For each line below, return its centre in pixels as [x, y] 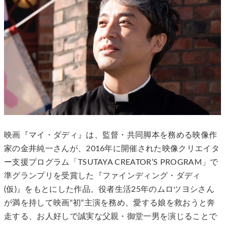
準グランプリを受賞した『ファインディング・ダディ [102, 176]
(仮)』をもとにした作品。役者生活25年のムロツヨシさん [109, 190]
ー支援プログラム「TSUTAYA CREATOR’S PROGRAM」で [111, 162]
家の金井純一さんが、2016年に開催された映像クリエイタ [112, 149]
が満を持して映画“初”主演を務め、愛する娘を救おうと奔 [110, 203]
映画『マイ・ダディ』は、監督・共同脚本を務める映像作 [111, 135]
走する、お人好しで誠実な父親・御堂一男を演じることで [111, 217]
